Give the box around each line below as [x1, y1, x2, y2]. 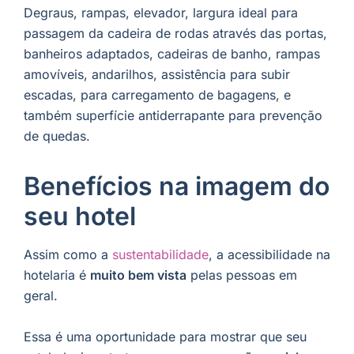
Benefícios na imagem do [24, 171, 330, 202]
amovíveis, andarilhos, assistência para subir [24, 66, 290, 83]
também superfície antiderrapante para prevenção [24, 107, 322, 124]
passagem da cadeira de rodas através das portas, [24, 25, 327, 42]
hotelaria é [24, 267, 90, 284]
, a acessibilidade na [209, 247, 330, 263]
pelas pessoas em [186, 267, 297, 284]
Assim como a [24, 247, 112, 263]
